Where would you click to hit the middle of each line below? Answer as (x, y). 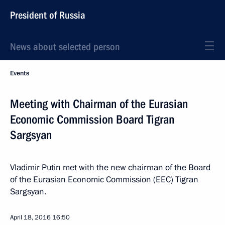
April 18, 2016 (30, 217)
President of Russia (48, 15)
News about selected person (65, 47)
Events (20, 73)
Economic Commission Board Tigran (92, 120)
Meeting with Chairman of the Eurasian (99, 104)
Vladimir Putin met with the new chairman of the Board (110, 167)
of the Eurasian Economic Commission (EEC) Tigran (104, 180)
